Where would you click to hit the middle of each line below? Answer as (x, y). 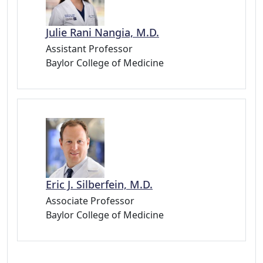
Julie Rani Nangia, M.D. (102, 32)
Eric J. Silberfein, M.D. (99, 184)
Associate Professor (90, 200)
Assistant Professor (89, 49)
